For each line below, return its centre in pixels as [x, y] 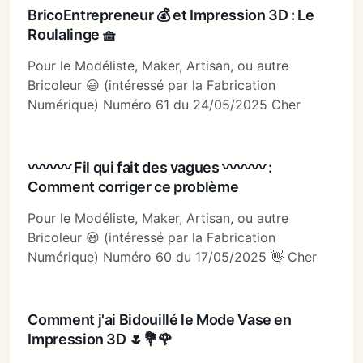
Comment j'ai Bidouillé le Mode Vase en [160, 320]
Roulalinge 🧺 [73, 35]
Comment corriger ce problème [133, 187]
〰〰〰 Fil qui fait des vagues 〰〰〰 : [150, 168]
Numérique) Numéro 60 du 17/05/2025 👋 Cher [173, 257]
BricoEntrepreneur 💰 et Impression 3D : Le [171, 15]
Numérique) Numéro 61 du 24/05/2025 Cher [164, 105]
